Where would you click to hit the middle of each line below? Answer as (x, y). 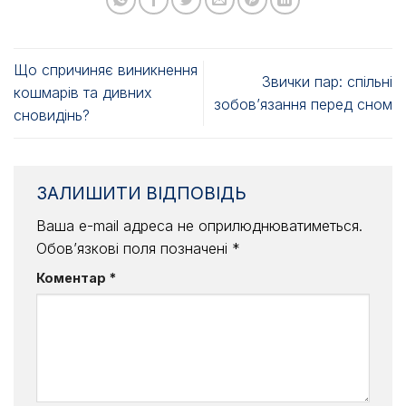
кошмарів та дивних (83, 93)
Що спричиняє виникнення (106, 70)
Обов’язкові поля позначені (134, 249)
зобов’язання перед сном (303, 104)
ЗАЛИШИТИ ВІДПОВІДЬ (144, 193)
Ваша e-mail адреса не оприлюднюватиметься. (199, 226)
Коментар (72, 278)
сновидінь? (52, 116)
